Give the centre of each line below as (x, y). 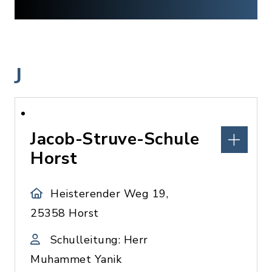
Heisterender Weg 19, (110, 194)
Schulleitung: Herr (99, 240)
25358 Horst (65, 213)
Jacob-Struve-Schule (115, 139)
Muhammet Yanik (76, 259)
